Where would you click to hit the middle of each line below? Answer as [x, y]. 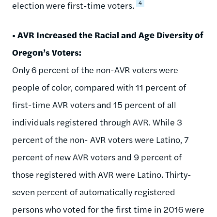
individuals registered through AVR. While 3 [97, 122]
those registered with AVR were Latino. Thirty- [102, 174]
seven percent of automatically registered [94, 192]
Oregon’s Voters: [47, 52]
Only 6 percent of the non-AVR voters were [95, 70]
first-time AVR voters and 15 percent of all [94, 105]
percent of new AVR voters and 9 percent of [97, 157]
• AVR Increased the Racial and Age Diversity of [108, 35]
